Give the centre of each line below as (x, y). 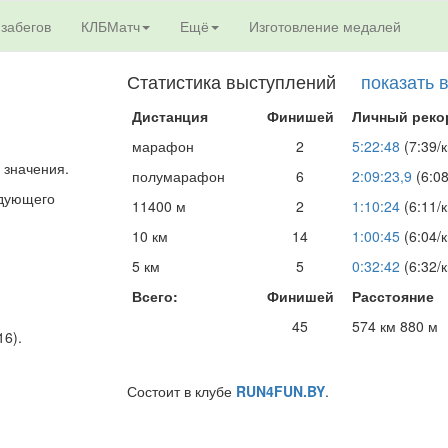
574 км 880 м (395, 326)
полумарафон (178, 176)
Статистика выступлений (244, 81)
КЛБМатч (110, 26)
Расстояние (393, 296)
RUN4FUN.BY (280, 391)
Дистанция (170, 116)
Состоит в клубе (181, 391)
